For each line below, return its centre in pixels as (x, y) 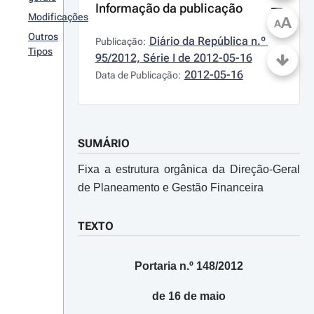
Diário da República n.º (207, 41)
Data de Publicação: (138, 75)
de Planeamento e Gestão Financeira (170, 187)
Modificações (58, 17)
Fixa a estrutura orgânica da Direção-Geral (189, 169)
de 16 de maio (189, 296)
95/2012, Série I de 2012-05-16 (173, 58)
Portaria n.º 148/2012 (189, 266)
